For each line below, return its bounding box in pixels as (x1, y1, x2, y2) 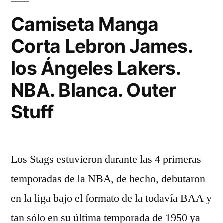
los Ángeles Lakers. (11, 57, 180, 79)
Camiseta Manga (11, 13, 159, 35)
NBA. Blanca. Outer (11, 79, 176, 101)
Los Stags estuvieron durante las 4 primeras (11, 152, 201, 166)
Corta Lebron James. (11, 35, 192, 57)
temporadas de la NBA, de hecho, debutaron (11, 172, 205, 186)
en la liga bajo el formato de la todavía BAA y (11, 191, 212, 205)
